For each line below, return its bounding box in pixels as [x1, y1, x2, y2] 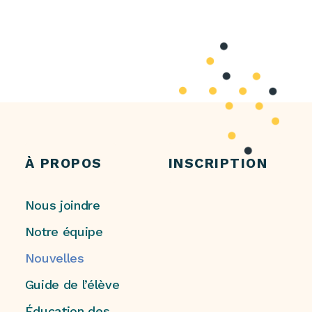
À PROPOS [24, 155, 102, 171]
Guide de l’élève [24, 277, 120, 292]
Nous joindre [24, 198, 100, 213]
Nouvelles [24, 251, 84, 266]
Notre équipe [24, 224, 103, 240]
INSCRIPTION [168, 155, 268, 171]
